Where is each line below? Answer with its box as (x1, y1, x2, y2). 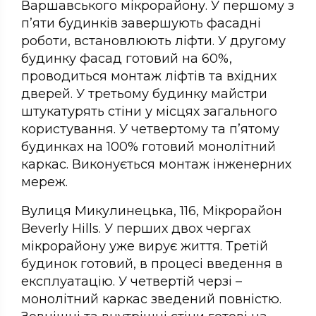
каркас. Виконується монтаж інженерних (21, 157, 291, 173)
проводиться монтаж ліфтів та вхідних (21, 68, 276, 85)
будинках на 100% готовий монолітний (21, 139, 276, 155)
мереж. (21, 174, 68, 190)
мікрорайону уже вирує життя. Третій (21, 238, 268, 255)
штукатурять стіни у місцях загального (21, 104, 277, 120)
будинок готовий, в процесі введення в (21, 256, 283, 272)
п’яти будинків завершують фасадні (21, 16, 261, 32)
